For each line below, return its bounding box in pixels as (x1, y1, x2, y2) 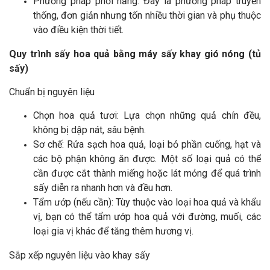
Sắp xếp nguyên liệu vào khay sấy (9, 250, 150, 261)
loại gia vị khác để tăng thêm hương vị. (33, 225, 193, 237)
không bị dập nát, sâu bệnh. (33, 124, 146, 136)
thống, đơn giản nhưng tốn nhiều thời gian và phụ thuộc (33, 10, 261, 21)
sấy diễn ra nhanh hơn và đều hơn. (33, 182, 172, 193)
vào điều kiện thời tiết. (33, 24, 126, 36)
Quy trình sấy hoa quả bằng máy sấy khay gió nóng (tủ (9, 48, 261, 60)
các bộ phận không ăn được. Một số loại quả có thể (33, 153, 261, 165)
